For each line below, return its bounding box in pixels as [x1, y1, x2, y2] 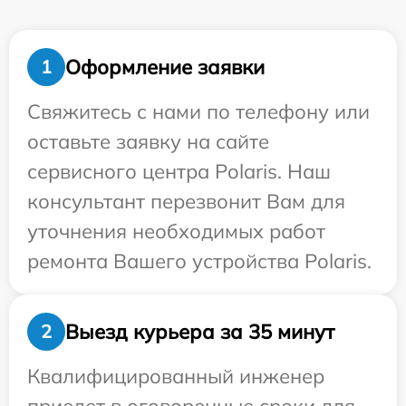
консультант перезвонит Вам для [27, 188, 345, 214]
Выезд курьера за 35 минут [65, 318, 334, 344]
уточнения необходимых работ [27, 218, 325, 244]
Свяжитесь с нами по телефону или [27, 99, 370, 124]
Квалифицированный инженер [27, 363, 324, 389]
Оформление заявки [65, 53, 265, 80]
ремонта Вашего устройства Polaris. [27, 248, 372, 274]
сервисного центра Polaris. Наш [27, 159, 331, 184]
